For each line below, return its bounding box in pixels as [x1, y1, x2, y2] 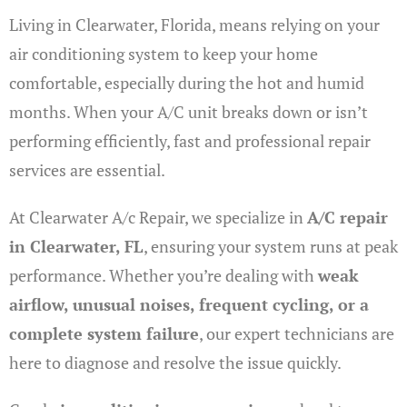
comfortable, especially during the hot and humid [9, 72, 364, 94]
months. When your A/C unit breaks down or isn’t [9, 101, 368, 123]
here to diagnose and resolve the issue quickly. [9, 352, 342, 373]
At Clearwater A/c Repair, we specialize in [9, 206, 307, 228]
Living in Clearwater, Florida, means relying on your [9, 14, 380, 35]
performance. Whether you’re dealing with [9, 264, 318, 286]
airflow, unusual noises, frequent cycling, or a [9, 293, 369, 315]
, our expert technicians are [199, 323, 394, 344]
